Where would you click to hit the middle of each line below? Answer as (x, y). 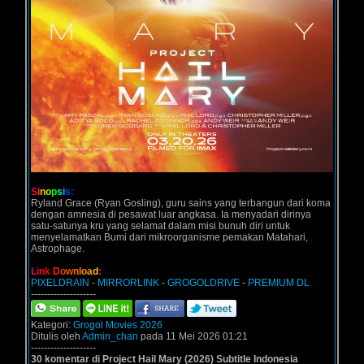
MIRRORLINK (128, 283)
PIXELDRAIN (60, 283)
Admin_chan (110, 337)
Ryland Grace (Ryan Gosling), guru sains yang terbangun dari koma (181, 204)
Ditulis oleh (56, 337)
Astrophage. (58, 249)
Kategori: (52, 325)
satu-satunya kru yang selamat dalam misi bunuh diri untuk (160, 226)
